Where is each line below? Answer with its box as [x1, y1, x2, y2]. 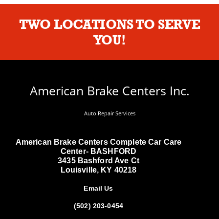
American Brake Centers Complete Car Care [15, 138, 182, 147]
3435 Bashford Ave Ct [58, 156, 139, 165]
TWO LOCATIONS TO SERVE [19, 16, 200, 33]
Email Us [84, 184, 113, 193]
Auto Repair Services [84, 109, 135, 117]
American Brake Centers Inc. [29, 82, 190, 99]
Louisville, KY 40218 [60, 166, 137, 175]
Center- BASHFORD [60, 147, 137, 156]
